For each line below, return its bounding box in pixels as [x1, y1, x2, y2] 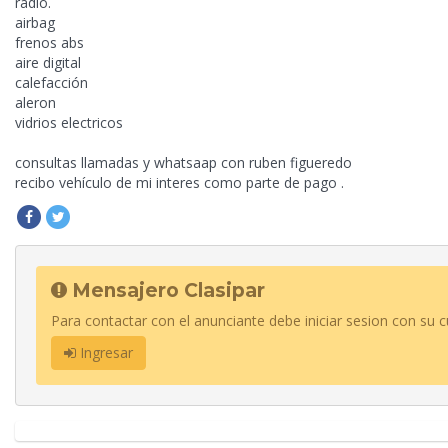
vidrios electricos [15, 113, 123, 133]
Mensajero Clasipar [67, 279, 265, 303]
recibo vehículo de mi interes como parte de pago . [15, 173, 344, 193]
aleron [15, 93, 56, 113]
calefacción [15, 73, 88, 93]
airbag [15, 13, 55, 33]
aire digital [15, 53, 81, 73]
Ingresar [76, 343, 133, 363]
